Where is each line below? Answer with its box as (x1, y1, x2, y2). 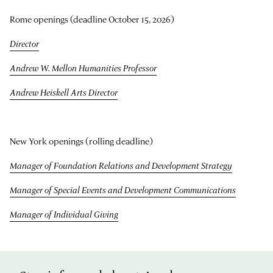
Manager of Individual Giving (10, 208, 118, 220)
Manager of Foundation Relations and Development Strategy (10, 159, 232, 171)
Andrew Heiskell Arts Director (10, 86, 118, 98)
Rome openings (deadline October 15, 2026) (10, 13, 174, 25)
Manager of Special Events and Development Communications (10, 183, 236, 196)
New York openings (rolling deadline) (10, 135, 153, 147)
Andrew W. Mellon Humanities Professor (10, 62, 157, 74)
